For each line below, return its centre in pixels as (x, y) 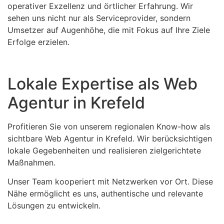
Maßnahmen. (31, 162)
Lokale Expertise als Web (102, 83)
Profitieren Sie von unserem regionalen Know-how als (109, 126)
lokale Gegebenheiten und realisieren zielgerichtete (104, 150)
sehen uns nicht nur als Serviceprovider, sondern (99, 18)
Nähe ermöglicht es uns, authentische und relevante (105, 194)
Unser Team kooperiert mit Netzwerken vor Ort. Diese (110, 182)
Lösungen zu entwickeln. (54, 206)
